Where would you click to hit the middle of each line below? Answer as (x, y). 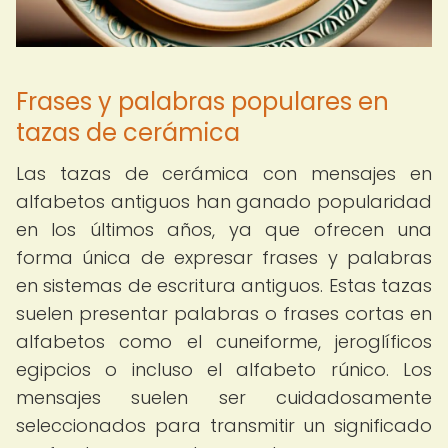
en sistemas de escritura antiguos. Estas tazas (224, 285)
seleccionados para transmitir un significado (224, 425)
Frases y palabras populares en (202, 101)
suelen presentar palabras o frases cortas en (224, 313)
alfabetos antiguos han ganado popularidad (224, 201)
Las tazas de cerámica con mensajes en (224, 173)
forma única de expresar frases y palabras (224, 257)
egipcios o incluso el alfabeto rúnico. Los (224, 369)
